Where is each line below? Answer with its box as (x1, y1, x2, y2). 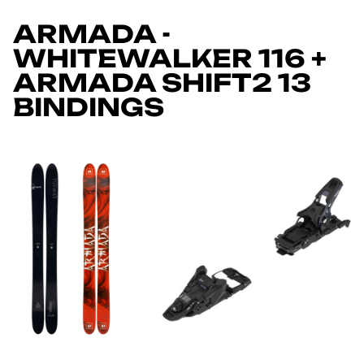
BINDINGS (13, 91, 164, 122)
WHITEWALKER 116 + (13, 42, 327, 73)
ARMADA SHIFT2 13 (13, 67, 311, 97)
